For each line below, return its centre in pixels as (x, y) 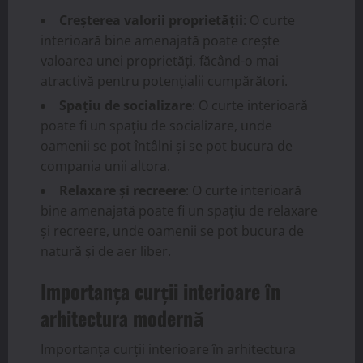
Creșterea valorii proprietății (151, 20)
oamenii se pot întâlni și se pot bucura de (167, 146)
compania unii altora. (105, 166)
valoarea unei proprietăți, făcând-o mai (160, 61)
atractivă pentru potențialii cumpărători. (164, 81)
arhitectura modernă (123, 318)
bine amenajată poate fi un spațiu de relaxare (179, 211)
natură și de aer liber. (106, 251)
